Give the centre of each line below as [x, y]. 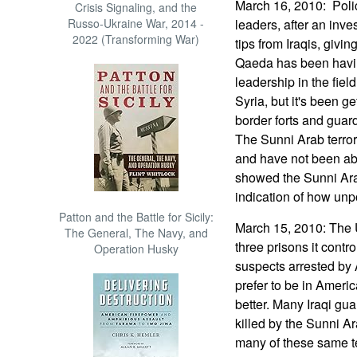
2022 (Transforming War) [136, 39]
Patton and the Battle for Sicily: [136, 217]
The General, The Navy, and [136, 233]
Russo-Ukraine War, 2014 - [136, 23]
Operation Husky [136, 249]
